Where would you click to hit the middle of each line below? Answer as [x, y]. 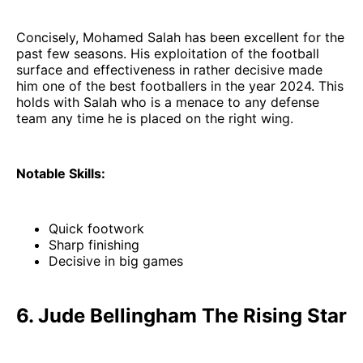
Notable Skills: [61, 174]
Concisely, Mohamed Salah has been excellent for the [180, 38]
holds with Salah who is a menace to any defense [168, 102]
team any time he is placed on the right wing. [155, 119]
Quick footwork [96, 229]
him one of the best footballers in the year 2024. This [180, 86]
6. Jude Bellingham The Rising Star [181, 316]
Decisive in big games [116, 261]
